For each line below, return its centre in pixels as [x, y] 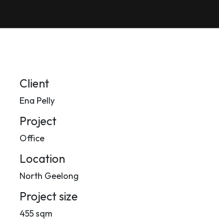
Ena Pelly [37, 100]
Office [32, 138]
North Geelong [49, 175]
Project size [49, 196]
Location [42, 158]
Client [34, 83]
